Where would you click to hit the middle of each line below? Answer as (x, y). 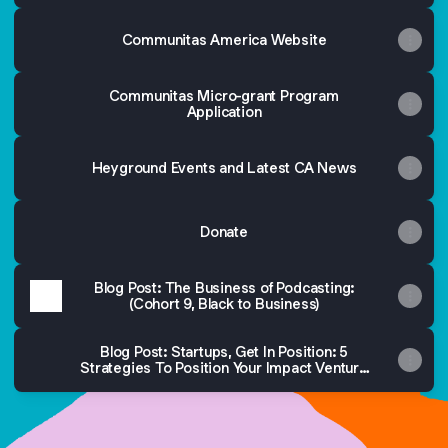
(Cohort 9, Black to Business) (224, 303)
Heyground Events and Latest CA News (224, 167)
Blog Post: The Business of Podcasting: (224, 287)
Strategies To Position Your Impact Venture (224, 367)
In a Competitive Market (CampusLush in (224, 383)
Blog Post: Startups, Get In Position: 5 (224, 351)
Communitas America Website (224, 39)
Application (224, 111)
